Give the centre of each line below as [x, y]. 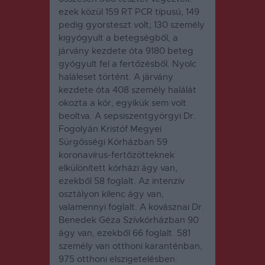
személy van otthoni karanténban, [130, 246]
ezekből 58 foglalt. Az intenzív [122, 181]
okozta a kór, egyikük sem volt [122, 103]
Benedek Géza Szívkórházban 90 [129, 220]
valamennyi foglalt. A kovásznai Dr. [131, 207]
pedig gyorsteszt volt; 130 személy [132, 25]
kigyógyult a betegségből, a [118, 38]
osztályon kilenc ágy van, [111, 194]
